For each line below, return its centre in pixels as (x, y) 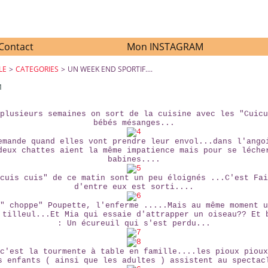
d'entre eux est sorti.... (134, 187)
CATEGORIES (37, 69)
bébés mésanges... (134, 123)
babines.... (134, 159)
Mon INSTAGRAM (165, 47)
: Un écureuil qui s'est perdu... (134, 223)
